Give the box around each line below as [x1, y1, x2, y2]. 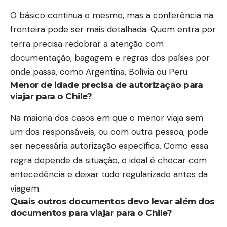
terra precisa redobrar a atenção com [10, 38, 164, 50]
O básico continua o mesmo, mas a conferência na [10, 10, 213, 21]
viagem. [10, 182, 41, 194]
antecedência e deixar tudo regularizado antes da [10, 168, 208, 180]
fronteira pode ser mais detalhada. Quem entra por [10, 24, 216, 35]
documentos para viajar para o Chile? [10, 207, 172, 218]
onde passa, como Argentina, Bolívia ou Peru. [10, 66, 189, 78]
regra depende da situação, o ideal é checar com [10, 154, 207, 166]
